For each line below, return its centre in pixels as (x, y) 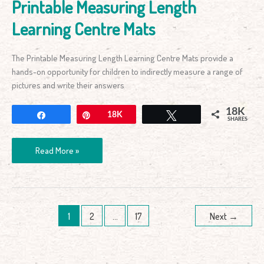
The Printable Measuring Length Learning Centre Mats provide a (123, 58)
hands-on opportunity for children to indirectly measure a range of (127, 72)
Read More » (57, 151)
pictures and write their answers (68, 85)
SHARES (237, 120)
